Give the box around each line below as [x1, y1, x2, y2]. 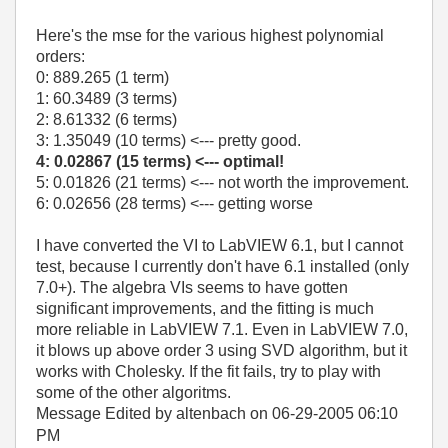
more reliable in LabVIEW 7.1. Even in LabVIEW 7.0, [36, 320, 408, 338]
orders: [36, 47, 85, 65]
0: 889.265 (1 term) [36, 68, 169, 86]
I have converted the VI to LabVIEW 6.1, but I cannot [36, 236, 403, 254]
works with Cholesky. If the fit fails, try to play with [36, 362, 381, 380]
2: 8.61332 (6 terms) [36, 110, 177, 128]
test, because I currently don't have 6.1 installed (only [36, 257, 409, 275]
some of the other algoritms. [36, 383, 231, 401]
